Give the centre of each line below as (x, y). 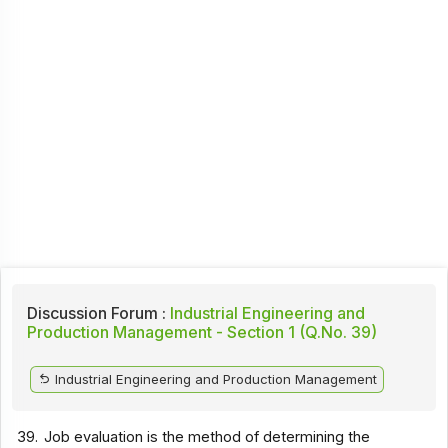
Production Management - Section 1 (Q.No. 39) (201, 331)
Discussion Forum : (96, 312)
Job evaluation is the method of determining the (207, 436)
